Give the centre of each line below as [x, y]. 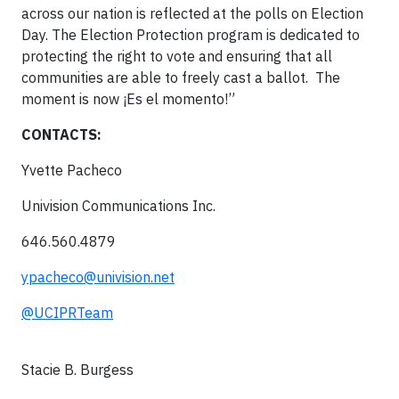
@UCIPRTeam [67, 313]
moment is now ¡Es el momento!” [132, 99]
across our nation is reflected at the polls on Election [192, 13]
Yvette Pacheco [72, 170]
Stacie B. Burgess [77, 370]
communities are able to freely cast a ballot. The [181, 77]
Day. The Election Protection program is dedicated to [191, 35]
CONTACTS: [85, 134]
